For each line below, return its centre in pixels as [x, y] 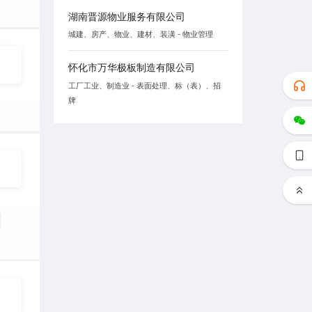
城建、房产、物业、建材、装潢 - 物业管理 [140, 34]
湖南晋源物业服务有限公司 [126, 16]
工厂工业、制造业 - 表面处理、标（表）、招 [144, 85]
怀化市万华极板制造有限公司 [131, 67]
